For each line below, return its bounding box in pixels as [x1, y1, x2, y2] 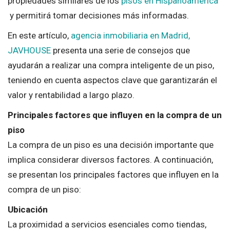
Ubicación [8, 204, 48, 215]
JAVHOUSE [8, 45, 51, 55]
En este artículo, [8, 30, 71, 41]
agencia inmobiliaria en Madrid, [71, 30, 190, 41]
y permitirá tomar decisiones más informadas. [8, 10, 189, 21]
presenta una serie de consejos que [51, 45, 190, 55]
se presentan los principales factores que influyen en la [8, 169, 219, 180]
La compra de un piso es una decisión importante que [8, 139, 214, 150]
